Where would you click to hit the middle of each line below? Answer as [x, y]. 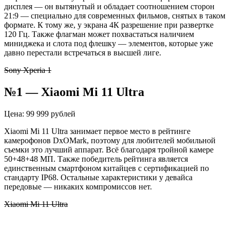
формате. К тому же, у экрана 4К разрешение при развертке [109, 25]
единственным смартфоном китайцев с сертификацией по [107, 168]
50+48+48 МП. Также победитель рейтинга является [96, 159]
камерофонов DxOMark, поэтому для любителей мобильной [110, 140]
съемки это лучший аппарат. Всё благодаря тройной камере [109, 149]
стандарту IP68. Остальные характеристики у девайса [98, 177]
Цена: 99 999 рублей [40, 113]
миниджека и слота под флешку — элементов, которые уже [109, 44]
